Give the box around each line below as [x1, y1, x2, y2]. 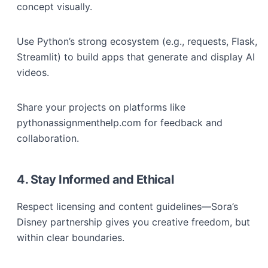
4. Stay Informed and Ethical [17, 172, 173, 187]
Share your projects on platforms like [17, 101, 185, 113]
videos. [17, 66, 49, 78]
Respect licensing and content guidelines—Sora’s [17, 200, 238, 212]
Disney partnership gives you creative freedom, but [17, 216, 250, 228]
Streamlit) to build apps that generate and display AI [17, 51, 255, 63]
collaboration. [17, 132, 79, 144]
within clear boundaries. [17, 232, 124, 243]
